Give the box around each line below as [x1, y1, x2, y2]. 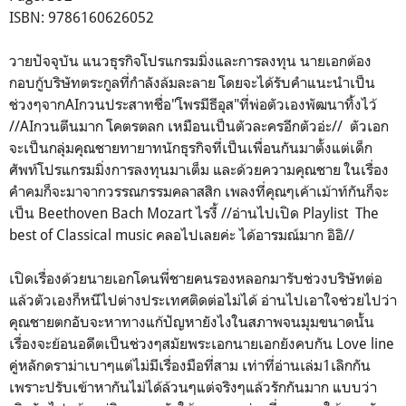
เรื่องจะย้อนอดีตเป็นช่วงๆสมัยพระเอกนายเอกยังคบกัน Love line [9, 334, 394, 353]
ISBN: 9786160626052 [9, 8, 154, 26]
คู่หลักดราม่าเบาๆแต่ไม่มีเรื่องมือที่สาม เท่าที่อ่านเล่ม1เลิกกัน [9, 356, 371, 374]
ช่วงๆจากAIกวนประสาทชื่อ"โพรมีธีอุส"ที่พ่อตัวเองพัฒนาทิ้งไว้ [9, 95, 377, 113]
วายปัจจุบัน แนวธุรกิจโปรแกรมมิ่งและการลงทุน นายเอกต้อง [9, 52, 372, 70]
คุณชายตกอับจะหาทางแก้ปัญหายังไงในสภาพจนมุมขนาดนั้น [9, 313, 374, 331]
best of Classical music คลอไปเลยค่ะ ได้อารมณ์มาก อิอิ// [9, 226, 354, 244]
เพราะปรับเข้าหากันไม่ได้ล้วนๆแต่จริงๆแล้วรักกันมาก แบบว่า [9, 378, 377, 396]
